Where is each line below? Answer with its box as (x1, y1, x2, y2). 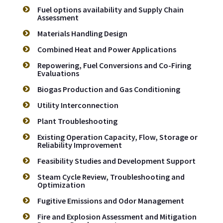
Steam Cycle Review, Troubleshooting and (37, 172, 185, 182)
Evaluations (37, 68, 79, 79)
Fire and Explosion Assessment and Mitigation (37, 212, 197, 222)
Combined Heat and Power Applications (37, 44, 176, 55)
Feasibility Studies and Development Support (37, 156, 196, 166)
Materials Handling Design (37, 28, 127, 39)
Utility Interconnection (37, 100, 118, 111)
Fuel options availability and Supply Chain (37, 4, 184, 15)
